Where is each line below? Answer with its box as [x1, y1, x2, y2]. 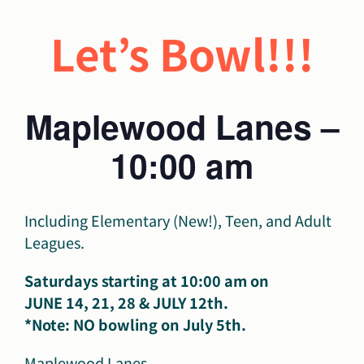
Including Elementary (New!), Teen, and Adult [24, 210, 331, 232]
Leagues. [24, 232, 84, 253]
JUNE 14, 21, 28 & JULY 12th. [24, 292, 228, 314]
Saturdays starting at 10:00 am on [24, 270, 269, 292]
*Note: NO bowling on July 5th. [24, 314, 246, 336]
